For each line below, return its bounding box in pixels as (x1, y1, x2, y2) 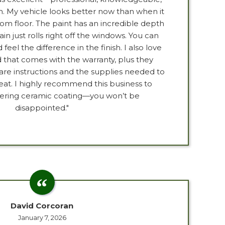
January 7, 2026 (18, 213, 66, 221)
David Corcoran (11, 200, 73, 210)
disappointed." (15, 103, 69, 113)
